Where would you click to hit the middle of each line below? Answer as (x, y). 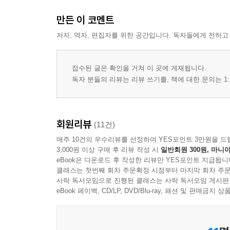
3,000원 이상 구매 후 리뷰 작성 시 (109, 150)
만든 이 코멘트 (85, 20)
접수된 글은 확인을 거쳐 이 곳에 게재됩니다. (139, 68)
